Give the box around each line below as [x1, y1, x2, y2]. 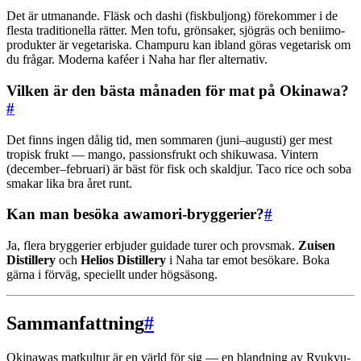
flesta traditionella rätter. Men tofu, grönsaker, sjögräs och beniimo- [6, 23, 345, 38]
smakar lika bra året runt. [6, 176, 132, 190]
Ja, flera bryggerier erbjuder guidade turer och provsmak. [6, 239, 298, 253]
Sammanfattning [6, 313, 144, 334]
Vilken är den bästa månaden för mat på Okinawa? [6, 81, 349, 99]
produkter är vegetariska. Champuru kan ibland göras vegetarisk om [6, 38, 351, 52]
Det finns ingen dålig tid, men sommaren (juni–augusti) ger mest [6, 132, 332, 147]
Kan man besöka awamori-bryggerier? [6, 205, 264, 223]
